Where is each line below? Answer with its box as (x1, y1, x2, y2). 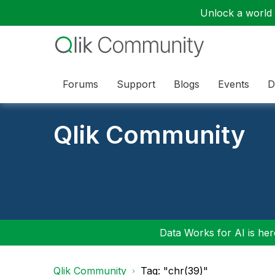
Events (218, 77, 249, 90)
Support (117, 77, 155, 90)
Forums (63, 77, 98, 90)
